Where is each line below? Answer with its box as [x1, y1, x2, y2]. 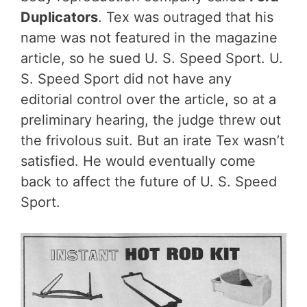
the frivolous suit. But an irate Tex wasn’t [21, 132, 284, 149]
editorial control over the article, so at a [21, 90, 276, 108]
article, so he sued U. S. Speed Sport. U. [21, 49, 283, 66]
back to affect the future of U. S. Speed [21, 173, 277, 190]
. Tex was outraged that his [98, 8, 273, 25]
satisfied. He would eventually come [21, 152, 256, 169]
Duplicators [21, 8, 98, 25]
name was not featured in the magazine [21, 29, 278, 46]
